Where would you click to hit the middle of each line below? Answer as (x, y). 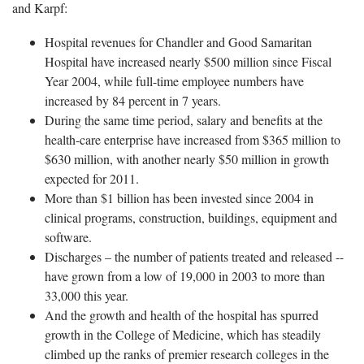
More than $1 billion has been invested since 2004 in (179, 197)
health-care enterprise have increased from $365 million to (193, 139)
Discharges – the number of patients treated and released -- (194, 256)
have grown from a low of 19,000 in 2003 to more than (185, 275)
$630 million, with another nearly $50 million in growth (187, 158)
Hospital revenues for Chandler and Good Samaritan (178, 41)
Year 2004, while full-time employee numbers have (174, 80)
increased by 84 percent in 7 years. (133, 100)
